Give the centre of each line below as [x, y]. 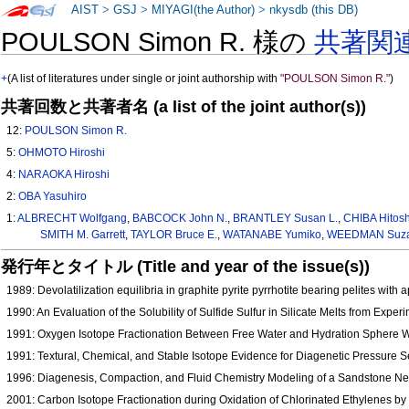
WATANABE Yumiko [272, 235]
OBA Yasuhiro [53, 197]
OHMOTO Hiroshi [62, 153]
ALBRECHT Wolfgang [73, 219]
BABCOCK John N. [180, 219]
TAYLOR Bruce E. [173, 235]
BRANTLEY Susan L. [286, 219]
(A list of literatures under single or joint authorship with [144, 79]
